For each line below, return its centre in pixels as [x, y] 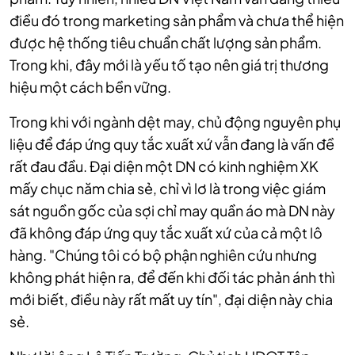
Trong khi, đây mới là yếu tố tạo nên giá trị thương [169, 65]
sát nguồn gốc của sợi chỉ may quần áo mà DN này [172, 211]
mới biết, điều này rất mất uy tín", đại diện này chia [171, 300]
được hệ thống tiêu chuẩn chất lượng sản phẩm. [166, 43]
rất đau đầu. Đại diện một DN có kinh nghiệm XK [164, 166]
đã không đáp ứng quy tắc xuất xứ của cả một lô [166, 233]
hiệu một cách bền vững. [90, 87]
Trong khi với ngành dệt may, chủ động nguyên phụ [175, 122]
